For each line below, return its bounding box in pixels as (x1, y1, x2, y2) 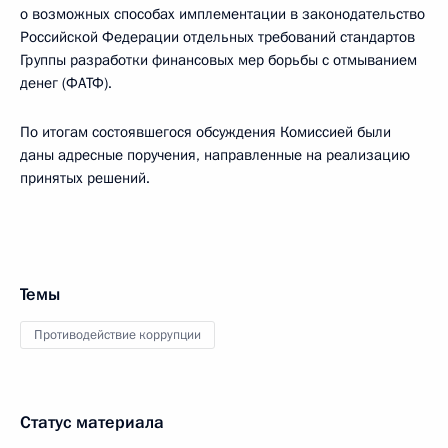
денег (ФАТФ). (20, 73, 112, 93)
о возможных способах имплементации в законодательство (20, 4, 425, 24)
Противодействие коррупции (34, 326, 201, 344)
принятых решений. (20, 168, 150, 188)
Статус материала (20, 411, 164, 434)
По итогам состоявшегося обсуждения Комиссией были (20, 122, 391, 142)
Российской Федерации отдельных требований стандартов (20, 27, 415, 47)
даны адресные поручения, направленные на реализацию (20, 145, 410, 165)
